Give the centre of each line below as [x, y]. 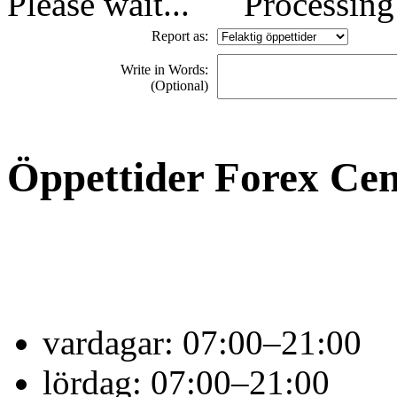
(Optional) [179, 86]
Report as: [180, 36]
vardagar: [113, 342]
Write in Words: [164, 70]
